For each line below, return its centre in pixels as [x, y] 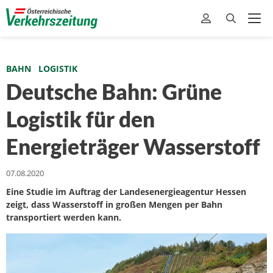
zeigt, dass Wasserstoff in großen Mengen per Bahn [114, 204]
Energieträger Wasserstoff [133, 146]
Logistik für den [80, 119]
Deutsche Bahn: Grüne [114, 91]
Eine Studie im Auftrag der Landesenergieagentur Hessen [126, 192]
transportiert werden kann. [64, 217]
